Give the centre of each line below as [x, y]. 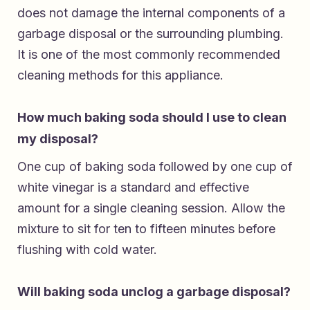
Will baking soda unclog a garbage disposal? [154, 291]
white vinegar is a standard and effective [133, 187]
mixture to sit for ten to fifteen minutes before [146, 228]
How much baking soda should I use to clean [152, 117]
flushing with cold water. [87, 249]
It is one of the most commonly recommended [149, 54]
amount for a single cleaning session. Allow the [151, 208]
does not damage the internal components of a [151, 12]
